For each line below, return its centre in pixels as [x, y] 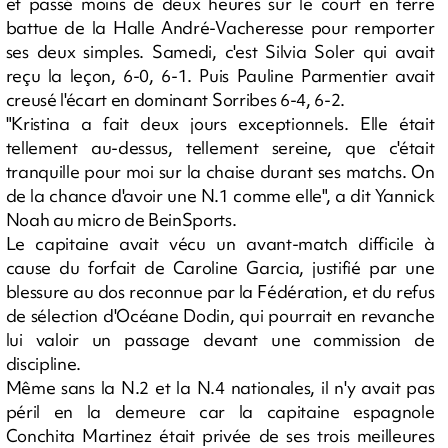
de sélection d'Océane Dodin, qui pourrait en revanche [220, 315]
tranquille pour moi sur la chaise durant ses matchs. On [220, 171]
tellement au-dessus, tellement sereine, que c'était [220, 147]
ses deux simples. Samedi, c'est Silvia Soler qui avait [220, 51]
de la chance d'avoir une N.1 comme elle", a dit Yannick [220, 195]
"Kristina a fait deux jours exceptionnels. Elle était [220, 123]
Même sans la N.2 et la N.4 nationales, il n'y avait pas [220, 387]
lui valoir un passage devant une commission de [220, 339]
